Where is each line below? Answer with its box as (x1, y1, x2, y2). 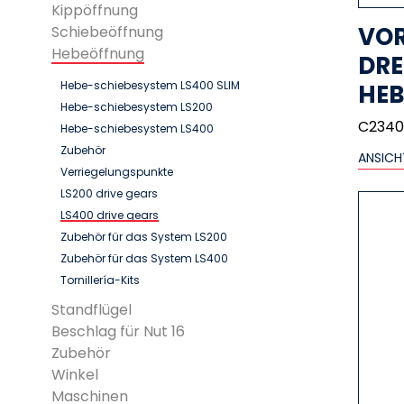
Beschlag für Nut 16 (51, 321, 185, 342)
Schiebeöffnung (51, 22, 163, 42)
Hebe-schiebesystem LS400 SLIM (60, 78, 240, 93)
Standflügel (51, 299, 132, 320)
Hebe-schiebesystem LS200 (60, 99, 213, 115)
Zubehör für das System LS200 (60, 229, 227, 244)
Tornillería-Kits (60, 272, 140, 288)
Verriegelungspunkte (60, 164, 173, 179)
